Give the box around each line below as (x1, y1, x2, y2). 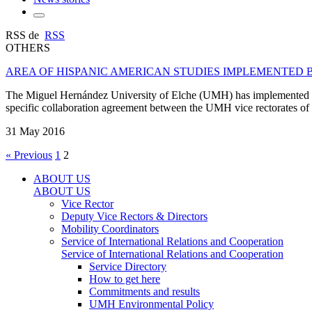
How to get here (89, 272, 160, 285)
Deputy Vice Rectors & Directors (61, 210, 208, 222)
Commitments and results (89, 285, 200, 297)
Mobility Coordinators (61, 222, 159, 235)
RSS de (6, 29, 45, 41)
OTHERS (6, 41, 50, 54)
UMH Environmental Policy (89, 297, 214, 310)
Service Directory (89, 260, 166, 272)
